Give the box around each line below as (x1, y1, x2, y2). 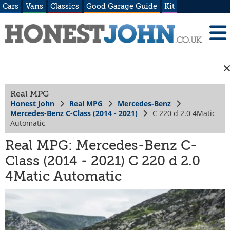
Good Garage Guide (86, 2, 157, 10)
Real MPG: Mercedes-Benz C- (5, 138, 197, 153)
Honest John (10, 98, 54, 108)
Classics (50, 2, 79, 10)
